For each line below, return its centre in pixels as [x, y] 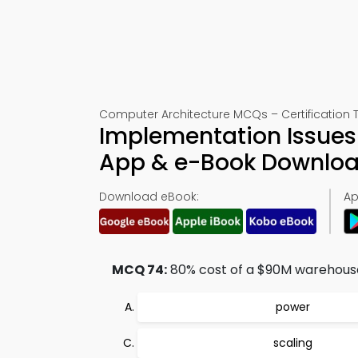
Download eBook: [149, 197]
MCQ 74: [139, 270]
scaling [292, 343]
